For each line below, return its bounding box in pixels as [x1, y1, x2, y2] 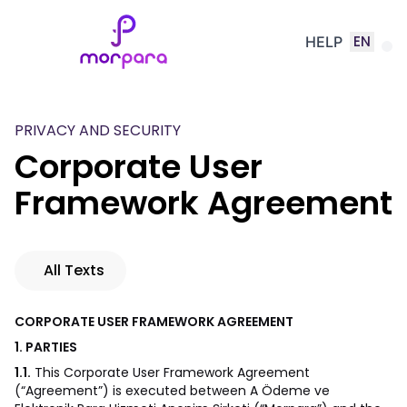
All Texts [44, 260, 104, 281]
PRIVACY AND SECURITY [15, 120, 181, 141]
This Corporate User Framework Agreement [31, 363, 310, 382]
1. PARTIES [15, 338, 77, 356]
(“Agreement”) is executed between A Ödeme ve [15, 382, 330, 400]
